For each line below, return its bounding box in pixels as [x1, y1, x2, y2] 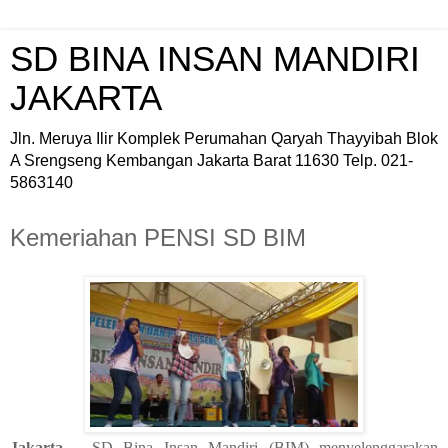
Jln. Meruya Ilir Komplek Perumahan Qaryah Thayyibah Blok [10, 130, 438, 147]
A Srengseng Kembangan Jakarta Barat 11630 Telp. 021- [10, 152, 413, 169]
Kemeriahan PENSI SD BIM [10, 224, 306, 251]
